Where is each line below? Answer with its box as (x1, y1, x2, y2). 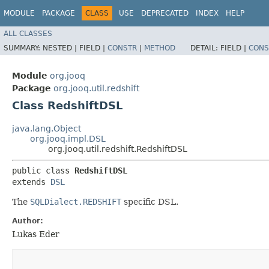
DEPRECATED (141, 9, 189, 17)
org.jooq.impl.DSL (30, 133, 106, 144)
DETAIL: (190, 43, 220, 52)
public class (12, 165, 74, 175)
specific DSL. (121, 196, 178, 207)
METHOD (144, 43, 175, 52)
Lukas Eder (12, 229, 59, 239)
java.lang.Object (12, 123, 81, 133)
